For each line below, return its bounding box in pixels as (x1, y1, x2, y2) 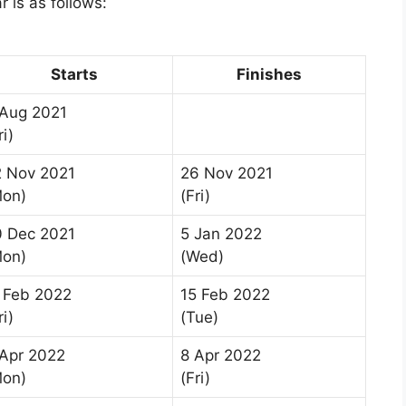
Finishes (237, 65, 302, 84)
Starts (51, 65, 98, 84)
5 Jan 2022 (180, 225, 262, 244)
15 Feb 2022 (180, 285, 270, 304)
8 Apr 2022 (180, 346, 261, 365)
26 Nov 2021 (180, 164, 273, 183)
